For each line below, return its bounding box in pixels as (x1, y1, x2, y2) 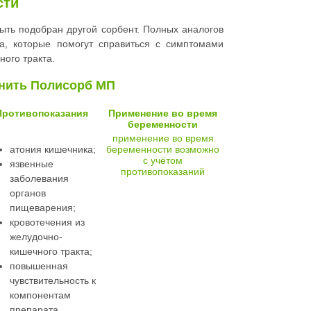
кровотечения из (10, 217, 85, 228)
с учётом (143, 155, 183, 167)
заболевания (10, 173, 69, 185)
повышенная (10, 260, 68, 272)
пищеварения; (10, 202, 76, 214)
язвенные (10, 158, 53, 170)
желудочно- (10, 231, 62, 243)
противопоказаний (121, 166, 205, 178)
